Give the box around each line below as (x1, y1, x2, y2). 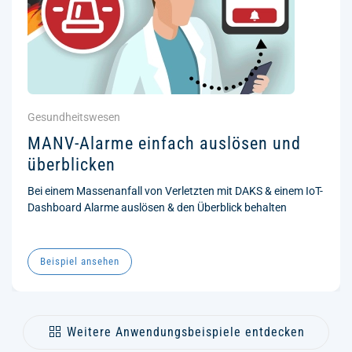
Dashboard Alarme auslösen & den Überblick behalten (27, 200, 287, 214)
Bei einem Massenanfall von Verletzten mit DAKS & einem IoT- (27, 184, 323, 197)
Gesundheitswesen (27, 110, 120, 123)
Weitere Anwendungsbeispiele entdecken (67, 324, 305, 339)
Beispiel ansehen (40, 255, 119, 267)
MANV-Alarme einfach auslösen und (27, 133, 301, 153)
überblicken (27, 154, 115, 174)
